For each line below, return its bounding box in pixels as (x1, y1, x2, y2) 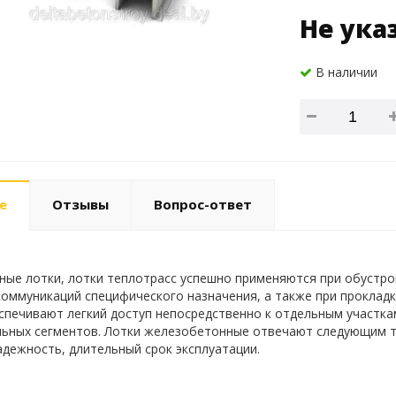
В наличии (311, 64, 377, 80)
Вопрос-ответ (153, 195, 252, 213)
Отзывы (51, 195, 109, 213)
